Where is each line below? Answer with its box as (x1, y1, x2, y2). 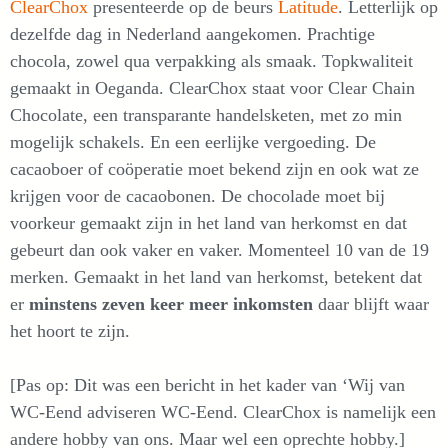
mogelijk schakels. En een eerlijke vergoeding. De (10, 131, 376, 152)
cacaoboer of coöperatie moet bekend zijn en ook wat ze (10, 158, 419, 179)
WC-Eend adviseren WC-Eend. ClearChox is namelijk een (10, 401, 436, 422)
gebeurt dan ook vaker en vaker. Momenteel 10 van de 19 (10, 239, 429, 260)
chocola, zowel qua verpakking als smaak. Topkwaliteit (10, 50, 413, 71)
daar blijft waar (313, 293, 429, 314)
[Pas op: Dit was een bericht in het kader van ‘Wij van (10, 374, 405, 395)
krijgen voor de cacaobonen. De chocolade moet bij (10, 185, 385, 206)
